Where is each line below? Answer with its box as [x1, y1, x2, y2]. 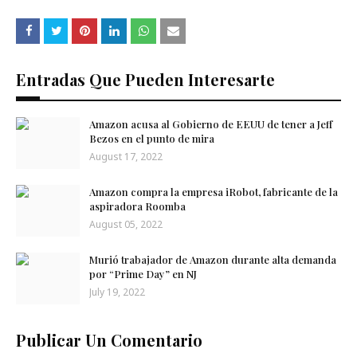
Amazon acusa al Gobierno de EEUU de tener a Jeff [89, 117, 332, 131]
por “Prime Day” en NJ [89, 267, 197, 280]
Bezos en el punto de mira [89, 131, 214, 145]
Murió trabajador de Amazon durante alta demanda [89, 253, 336, 266]
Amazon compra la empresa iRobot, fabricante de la [89, 185, 338, 198]
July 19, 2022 [89, 285, 145, 299]
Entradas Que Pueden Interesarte [16, 69, 275, 90]
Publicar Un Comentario [16, 329, 202, 351]
